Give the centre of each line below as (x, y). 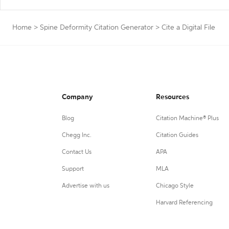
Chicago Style (175, 186)
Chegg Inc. (77, 135)
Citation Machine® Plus (187, 119)
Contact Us (77, 152)
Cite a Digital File (188, 28)
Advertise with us (86, 186)
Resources (172, 97)
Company (77, 97)
